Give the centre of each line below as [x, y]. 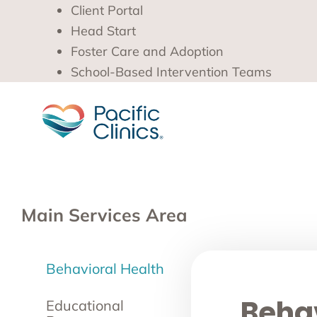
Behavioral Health [105, 269]
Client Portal [107, 10]
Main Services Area [104, 215]
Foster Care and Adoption [147, 51]
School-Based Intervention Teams [171, 72]
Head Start [103, 31]
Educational [85, 305]
